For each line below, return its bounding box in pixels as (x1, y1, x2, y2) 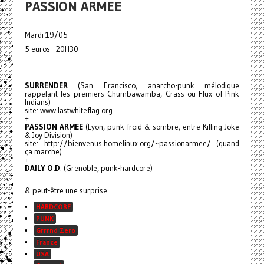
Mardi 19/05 (24, 30, 68, 40)
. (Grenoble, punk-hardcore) (60, 163, 153, 173)
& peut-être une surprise (24, 186, 107, 196)
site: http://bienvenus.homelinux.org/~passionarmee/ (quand (24, 138, 240, 148)
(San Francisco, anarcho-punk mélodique (67, 81, 240, 91)
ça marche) (24, 147, 62, 157)
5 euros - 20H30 (24, 44, 78, 54)
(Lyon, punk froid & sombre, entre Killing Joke (82, 122, 240, 132)
